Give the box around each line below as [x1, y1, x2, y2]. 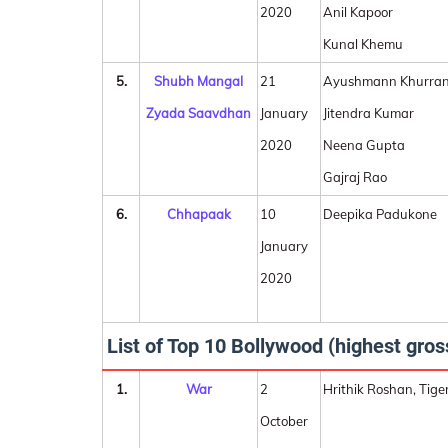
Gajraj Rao [323, 169, 387, 185]
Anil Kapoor [323, 4, 393, 20]
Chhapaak [166, 206, 231, 222]
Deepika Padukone [323, 206, 437, 222]
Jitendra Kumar [323, 105, 414, 121]
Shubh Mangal [154, 73, 243, 89]
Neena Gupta [323, 137, 405, 153]
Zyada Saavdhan [146, 105, 251, 121]
